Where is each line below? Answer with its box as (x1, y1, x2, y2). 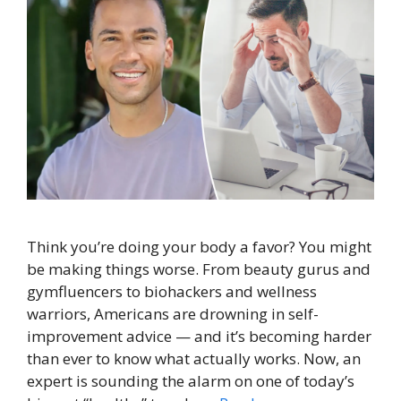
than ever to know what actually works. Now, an (27, 348, 361, 370)
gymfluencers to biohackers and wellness (27, 281, 317, 303)
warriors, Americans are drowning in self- (27, 303, 319, 325)
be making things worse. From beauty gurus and (27, 259, 371, 280)
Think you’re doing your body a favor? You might (27, 236, 371, 258)
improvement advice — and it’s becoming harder (27, 326, 371, 347)
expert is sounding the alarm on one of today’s (27, 371, 354, 392)
